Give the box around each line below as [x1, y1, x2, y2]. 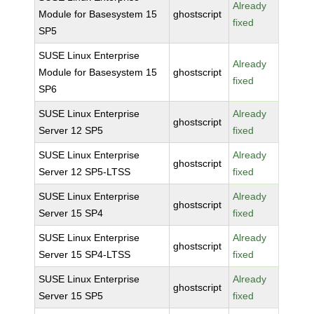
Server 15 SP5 [39, 290, 104, 301]
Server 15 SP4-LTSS [39, 249, 131, 260]
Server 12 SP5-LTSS [39, 166, 131, 177]
